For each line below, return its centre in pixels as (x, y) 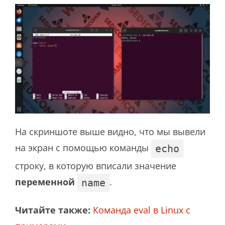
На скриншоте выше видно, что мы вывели (110, 131)
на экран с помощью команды (83, 147)
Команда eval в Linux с (142, 210)
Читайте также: (53, 210)
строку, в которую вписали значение (96, 165)
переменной (45, 182)
